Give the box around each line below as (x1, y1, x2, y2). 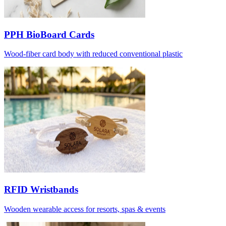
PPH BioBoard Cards (4, 29, 94, 40)
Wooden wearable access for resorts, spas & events (4, 204, 165, 213)
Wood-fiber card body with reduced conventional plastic (4, 49, 183, 59)
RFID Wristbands (4, 184, 78, 195)
